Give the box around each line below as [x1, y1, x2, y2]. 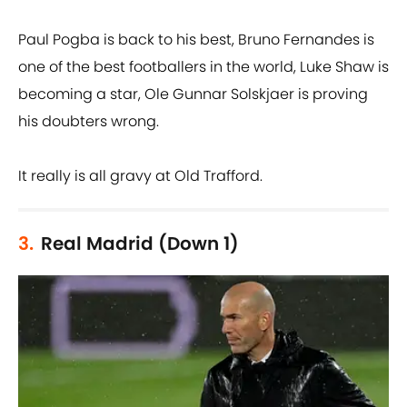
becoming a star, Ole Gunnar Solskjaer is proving [18, 84, 368, 105]
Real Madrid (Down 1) [41, 231, 239, 257]
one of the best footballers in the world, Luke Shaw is [18, 56, 389, 78]
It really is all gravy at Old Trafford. [18, 165, 263, 187]
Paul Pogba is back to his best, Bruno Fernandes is [18, 29, 374, 51]
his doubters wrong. [18, 111, 159, 133]
